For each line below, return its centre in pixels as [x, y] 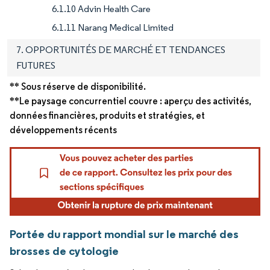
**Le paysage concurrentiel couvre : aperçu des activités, [130, 101]
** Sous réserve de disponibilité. [78, 87]
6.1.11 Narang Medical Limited [113, 28]
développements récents [63, 130]
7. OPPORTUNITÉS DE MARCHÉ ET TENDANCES [121, 50]
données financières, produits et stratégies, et [107, 116]
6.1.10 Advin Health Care [101, 9]
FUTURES [36, 66]
